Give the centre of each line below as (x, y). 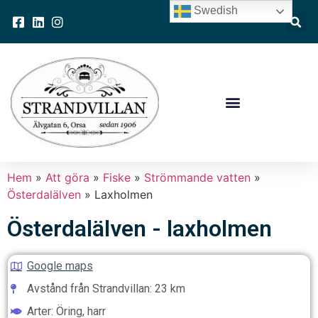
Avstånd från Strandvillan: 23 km (106, 288)
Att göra (67, 177)
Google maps (60, 265)
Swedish (215, 11)
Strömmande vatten (197, 177)
